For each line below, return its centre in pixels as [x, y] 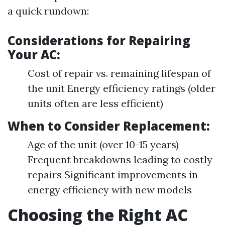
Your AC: [34, 54]
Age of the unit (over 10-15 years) [103, 144]
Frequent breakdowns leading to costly [120, 159]
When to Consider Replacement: [109, 126]
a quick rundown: [48, 11]
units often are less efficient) [95, 103]
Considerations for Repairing [99, 40]
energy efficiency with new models [110, 190]
